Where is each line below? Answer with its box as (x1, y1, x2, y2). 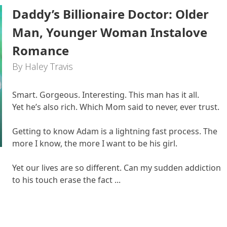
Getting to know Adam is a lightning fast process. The (12, 126, 217, 137)
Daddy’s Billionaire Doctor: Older (12, 6, 209, 22)
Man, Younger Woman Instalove (12, 24, 207, 41)
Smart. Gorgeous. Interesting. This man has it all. (12, 89, 199, 100)
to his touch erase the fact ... (12, 174, 121, 185)
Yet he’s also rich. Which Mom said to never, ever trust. (12, 101, 219, 112)
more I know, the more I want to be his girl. (12, 138, 177, 149)
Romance (12, 42, 69, 59)
